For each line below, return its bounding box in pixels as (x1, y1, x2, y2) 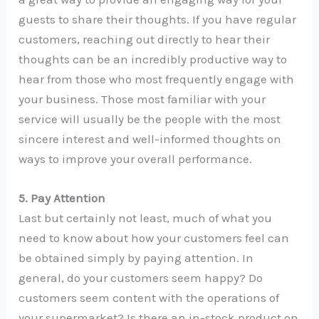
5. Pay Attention (19, 191, 106, 206)
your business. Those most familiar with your (19, 92, 266, 106)
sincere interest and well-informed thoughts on (19, 132, 282, 146)
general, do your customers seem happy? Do (19, 271, 263, 286)
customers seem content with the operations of (19, 291, 280, 305)
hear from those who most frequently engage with (19, 72, 295, 86)
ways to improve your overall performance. (19, 152, 253, 166)
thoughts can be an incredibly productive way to (19, 52, 288, 66)
